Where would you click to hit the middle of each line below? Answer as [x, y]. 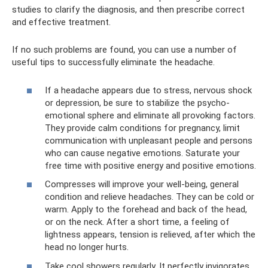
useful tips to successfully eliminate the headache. [113, 62]
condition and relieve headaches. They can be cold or [150, 197]
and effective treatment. [61, 22]
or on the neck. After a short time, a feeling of [137, 222]
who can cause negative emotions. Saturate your [142, 153]
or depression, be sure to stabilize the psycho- [137, 103]
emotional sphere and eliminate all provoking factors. [150, 115]
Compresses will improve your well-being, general [142, 184]
